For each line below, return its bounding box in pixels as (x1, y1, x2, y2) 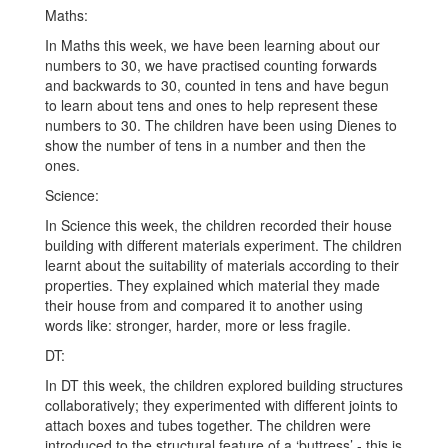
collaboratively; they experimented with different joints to (45, 395, 398, 416)
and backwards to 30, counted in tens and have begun (45, 75, 389, 96)
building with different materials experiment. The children (45, 235, 402, 256)
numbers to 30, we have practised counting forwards (45, 55, 377, 76)
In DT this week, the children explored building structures (45, 375, 403, 396)
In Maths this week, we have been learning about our (45, 35, 380, 56)
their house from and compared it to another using (45, 295, 363, 316)
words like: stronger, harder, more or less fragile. (45, 315, 351, 336)
